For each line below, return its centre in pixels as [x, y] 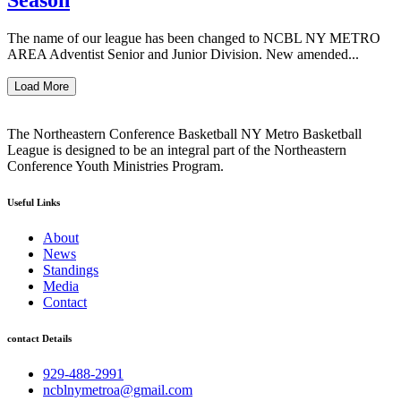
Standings [71, 269]
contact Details [39, 338]
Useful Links [34, 202]
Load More [42, 86]
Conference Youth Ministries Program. [115, 166]
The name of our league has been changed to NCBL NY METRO [194, 38]
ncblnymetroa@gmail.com [118, 389]
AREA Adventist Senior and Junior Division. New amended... [183, 54]
